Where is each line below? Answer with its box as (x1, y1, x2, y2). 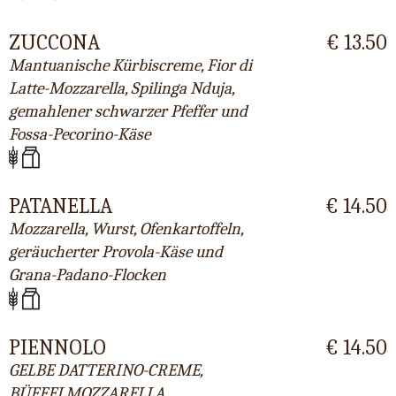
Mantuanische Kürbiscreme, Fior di (9, 55, 252, 75)
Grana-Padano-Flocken (9, 265, 166, 286)
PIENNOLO (9, 334, 106, 360)
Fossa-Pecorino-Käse (9, 124, 150, 144)
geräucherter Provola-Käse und (9, 242, 223, 263)
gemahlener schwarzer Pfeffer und (9, 101, 247, 121)
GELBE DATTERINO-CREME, (9, 360, 202, 380)
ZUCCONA (9, 29, 100, 55)
